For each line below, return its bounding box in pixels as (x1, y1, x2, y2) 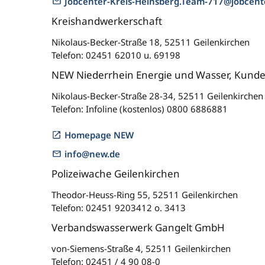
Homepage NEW (64, 129, 134, 141)
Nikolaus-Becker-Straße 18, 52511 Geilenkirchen (51, 36, 250, 48)
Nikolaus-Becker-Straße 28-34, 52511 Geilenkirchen (51, 90, 263, 102)
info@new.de (64, 148, 120, 160)
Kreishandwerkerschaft (51, 14, 162, 28)
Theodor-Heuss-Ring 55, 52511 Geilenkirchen (51, 189, 238, 201)
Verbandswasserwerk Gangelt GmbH (51, 221, 225, 234)
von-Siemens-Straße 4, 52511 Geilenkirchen (51, 243, 231, 254)
